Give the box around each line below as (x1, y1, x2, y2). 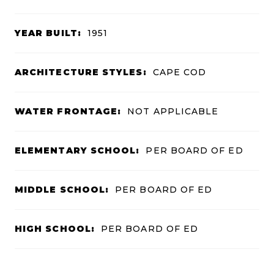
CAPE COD (152, 66, 207, 78)
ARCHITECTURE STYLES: (15, 66, 147, 78)
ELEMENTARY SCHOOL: (15, 144, 140, 156)
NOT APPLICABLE (127, 105, 219, 117)
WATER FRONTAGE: (15, 105, 122, 117)
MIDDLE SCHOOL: (15, 183, 109, 195)
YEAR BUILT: (15, 27, 81, 39)
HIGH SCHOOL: (15, 223, 95, 234)
